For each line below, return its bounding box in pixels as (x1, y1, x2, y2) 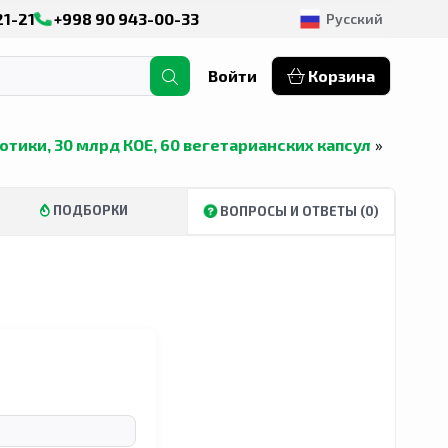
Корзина (305, 66, 375, 85)
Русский (326, 10, 383, 27)
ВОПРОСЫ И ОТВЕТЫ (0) (216, 203, 379, 219)
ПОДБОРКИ (50, 202, 128, 218)
